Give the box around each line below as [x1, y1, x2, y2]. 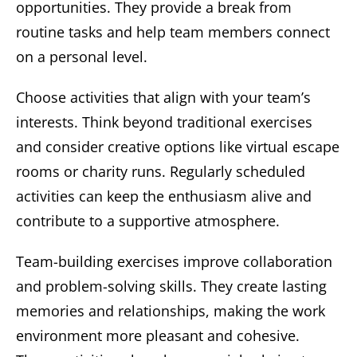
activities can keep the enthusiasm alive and [16, 186, 312, 206]
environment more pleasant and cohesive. [16, 325, 300, 345]
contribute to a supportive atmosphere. [16, 210, 280, 230]
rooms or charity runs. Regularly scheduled [16, 161, 305, 181]
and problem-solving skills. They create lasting [16, 276, 327, 296]
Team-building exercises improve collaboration [16, 251, 332, 271]
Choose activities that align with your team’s [16, 87, 311, 107]
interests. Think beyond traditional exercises [16, 112, 312, 131]
